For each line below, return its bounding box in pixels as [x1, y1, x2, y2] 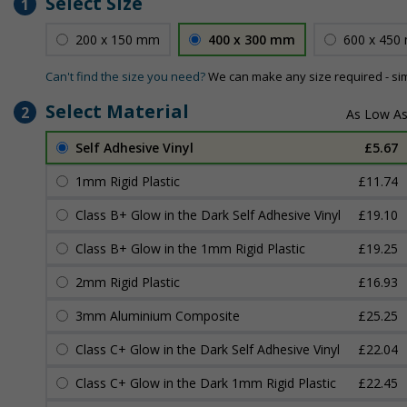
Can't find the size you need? [45, 68, 205, 84]
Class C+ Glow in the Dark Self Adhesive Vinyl [75, 341, 340, 358]
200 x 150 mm [75, 31, 160, 48]
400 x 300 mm [208, 31, 295, 48]
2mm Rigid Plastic [75, 273, 180, 291]
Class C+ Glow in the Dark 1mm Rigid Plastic [75, 374, 336, 392]
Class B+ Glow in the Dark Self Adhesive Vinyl [75, 206, 341, 223]
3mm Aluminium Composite [75, 307, 240, 324]
